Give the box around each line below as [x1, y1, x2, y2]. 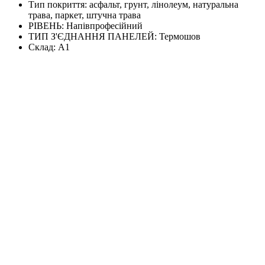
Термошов [159, 31, 201, 42]
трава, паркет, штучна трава [28, 10, 141, 21]
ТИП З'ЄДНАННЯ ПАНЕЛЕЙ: [28, 31, 159, 42]
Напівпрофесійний [66, 21, 143, 31]
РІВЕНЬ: [28, 21, 66, 31]
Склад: [28, 42, 58, 53]
